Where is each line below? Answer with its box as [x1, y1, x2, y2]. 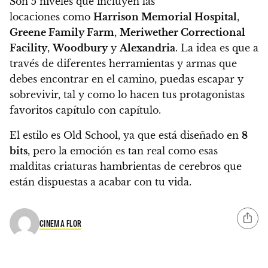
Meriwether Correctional [120, 26, 245, 39]
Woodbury [53, 42, 108, 54]
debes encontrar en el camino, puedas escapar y [10, 73, 243, 86]
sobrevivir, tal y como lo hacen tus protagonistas [10, 89, 245, 101]
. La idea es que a [175, 42, 258, 54]
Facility [10, 42, 47, 54]
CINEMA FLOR [39, 217, 82, 229]
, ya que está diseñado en [118, 129, 242, 142]
